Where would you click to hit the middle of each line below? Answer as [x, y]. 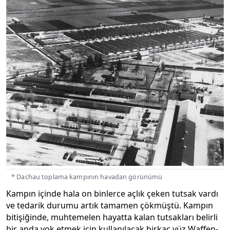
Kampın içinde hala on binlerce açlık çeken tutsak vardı [112, 193]
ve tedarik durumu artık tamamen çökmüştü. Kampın [110, 205]
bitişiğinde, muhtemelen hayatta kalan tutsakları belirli [112, 217]
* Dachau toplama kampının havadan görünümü [87, 177]
